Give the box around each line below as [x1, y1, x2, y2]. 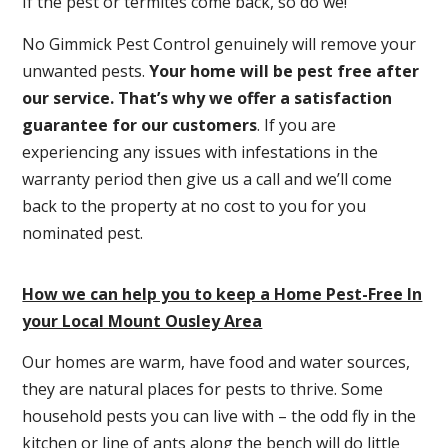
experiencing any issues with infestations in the [22, 140, 379, 163]
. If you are [257, 113, 337, 136]
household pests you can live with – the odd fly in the [22, 405, 417, 428]
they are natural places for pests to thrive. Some [22, 378, 384, 401]
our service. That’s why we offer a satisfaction [22, 86, 393, 109]
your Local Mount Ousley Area [22, 309, 263, 332]
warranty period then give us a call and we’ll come [22, 167, 393, 190]
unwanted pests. [22, 59, 150, 82]
